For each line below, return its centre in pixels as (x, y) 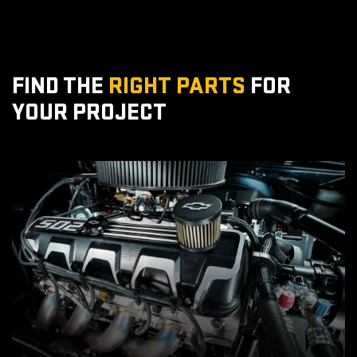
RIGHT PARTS (177, 86)
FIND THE (60, 86)
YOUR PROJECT (89, 113)
